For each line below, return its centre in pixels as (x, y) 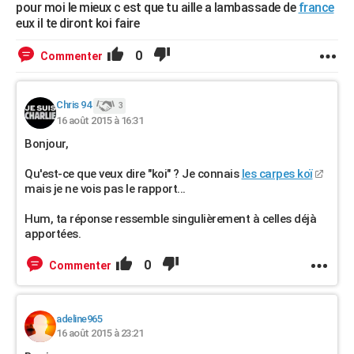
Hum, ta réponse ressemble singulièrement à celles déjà (170, 219)
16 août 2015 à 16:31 (100, 121)
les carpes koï (277, 174)
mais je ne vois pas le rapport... (105, 189)
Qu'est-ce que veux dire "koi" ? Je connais (133, 174)
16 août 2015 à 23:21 (100, 333)
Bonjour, (46, 144)
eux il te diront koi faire (77, 23)
